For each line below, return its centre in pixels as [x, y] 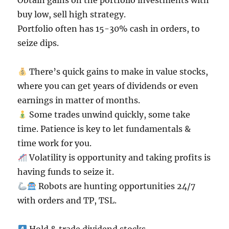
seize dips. [38, 43]
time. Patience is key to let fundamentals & [104, 129]
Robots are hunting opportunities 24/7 [116, 186]
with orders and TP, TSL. [67, 200]
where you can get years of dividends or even [108, 86]
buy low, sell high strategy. [72, 14]
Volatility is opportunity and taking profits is [119, 157]
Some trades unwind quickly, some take [108, 114]
